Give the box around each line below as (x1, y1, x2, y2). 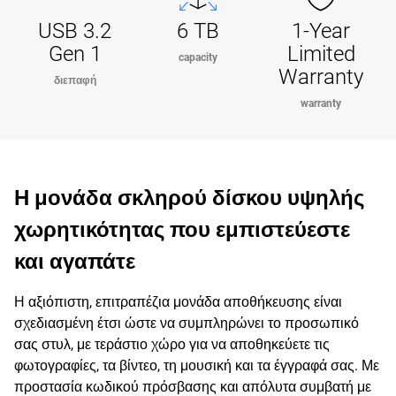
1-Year (292, 19, 351, 43)
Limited (286, 42, 355, 66)
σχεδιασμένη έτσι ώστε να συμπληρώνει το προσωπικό (14, 315, 359, 331)
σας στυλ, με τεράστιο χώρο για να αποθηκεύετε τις (14, 336, 330, 353)
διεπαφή (53, 74, 96, 87)
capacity (178, 51, 217, 64)
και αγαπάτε (14, 249, 135, 274)
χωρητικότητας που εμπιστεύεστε (14, 217, 350, 242)
